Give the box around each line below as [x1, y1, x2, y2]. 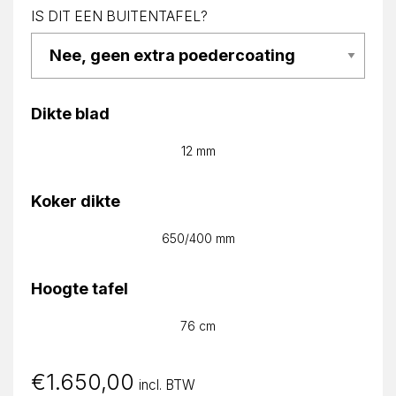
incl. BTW [139, 376, 195, 393]
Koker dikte [31, 191, 120, 210]
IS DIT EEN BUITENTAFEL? [31, 7, 208, 25]
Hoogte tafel [31, 278, 128, 298]
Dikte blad [31, 103, 110, 123]
